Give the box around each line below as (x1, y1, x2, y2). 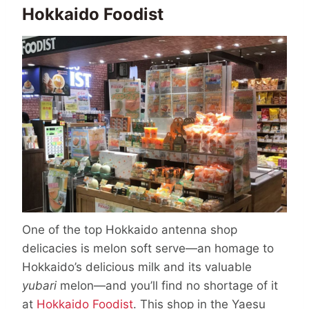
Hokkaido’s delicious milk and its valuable (22, 260, 252, 275)
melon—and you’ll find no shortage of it (57, 279, 278, 293)
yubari (22, 279, 57, 293)
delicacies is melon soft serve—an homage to (22, 241, 274, 256)
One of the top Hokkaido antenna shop (22, 223, 237, 237)
